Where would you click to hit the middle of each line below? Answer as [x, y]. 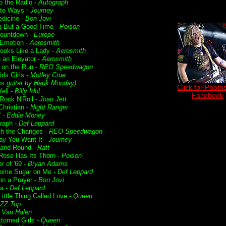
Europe [44, 35]
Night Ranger [49, 107]
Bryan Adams [48, 164]
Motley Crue [48, 75]
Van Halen [17, 212]
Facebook [208, 95]
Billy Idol [27, 91]
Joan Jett [53, 99]
